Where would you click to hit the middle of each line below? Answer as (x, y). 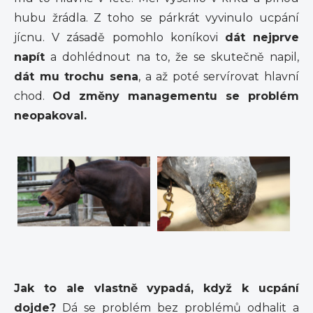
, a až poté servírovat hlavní (218, 77)
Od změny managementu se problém (176, 96)
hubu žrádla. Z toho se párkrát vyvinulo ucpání (156, 18)
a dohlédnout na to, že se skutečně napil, (172, 57)
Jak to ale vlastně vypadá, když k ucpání (156, 288)
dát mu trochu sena (76, 77)
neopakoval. (50, 116)
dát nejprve (262, 37)
